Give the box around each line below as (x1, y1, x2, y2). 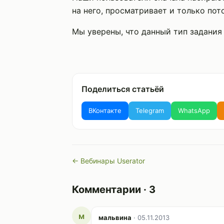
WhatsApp (178, 106, 210, 114)
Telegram (135, 106, 164, 114)
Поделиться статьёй (81, 84, 164, 94)
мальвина (98, 213, 131, 221)
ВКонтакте (88, 106, 121, 114)
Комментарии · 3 (72, 183, 155, 195)
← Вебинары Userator (72, 156, 145, 165)
